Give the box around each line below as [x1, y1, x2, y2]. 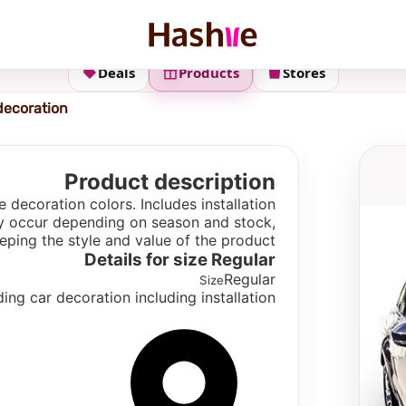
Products [178, 63, 239, 82]
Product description [64, 169, 275, 195]
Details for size [84, 249, 211, 270]
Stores [282, 63, 325, 82]
